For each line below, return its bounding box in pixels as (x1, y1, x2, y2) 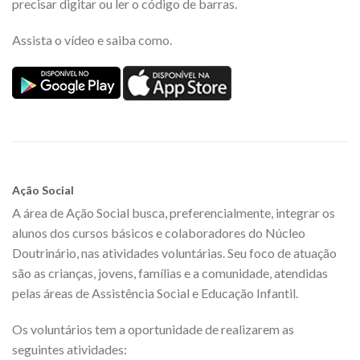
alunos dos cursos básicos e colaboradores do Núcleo (12, 225, 305, 240)
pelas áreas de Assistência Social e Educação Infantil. (12, 285, 298, 301)
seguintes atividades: (12, 342, 127, 357)
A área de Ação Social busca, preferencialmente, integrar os (12, 205, 335, 220)
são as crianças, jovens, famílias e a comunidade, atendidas (12, 265, 328, 280)
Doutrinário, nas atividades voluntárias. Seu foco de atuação (12, 245, 337, 260)
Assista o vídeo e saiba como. (12, 31, 172, 47)
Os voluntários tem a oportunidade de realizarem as (12, 321, 294, 337)
